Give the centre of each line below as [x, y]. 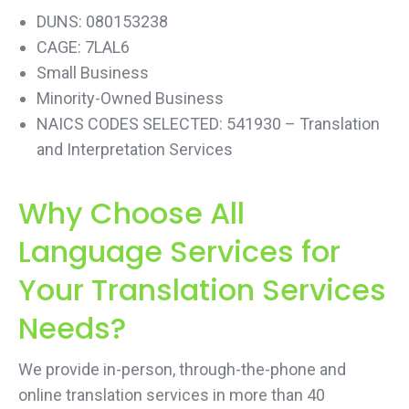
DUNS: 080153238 [102, 21]
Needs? [72, 328]
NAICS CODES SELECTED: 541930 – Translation [208, 124]
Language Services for [179, 252]
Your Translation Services [202, 290]
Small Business [93, 73]
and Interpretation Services [135, 149]
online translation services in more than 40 [172, 395]
